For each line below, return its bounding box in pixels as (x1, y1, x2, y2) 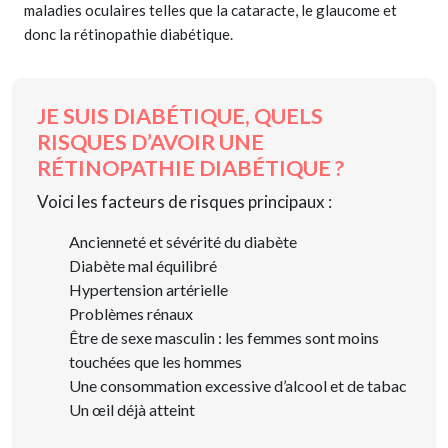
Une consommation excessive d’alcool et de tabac (69, 376, 407, 396)
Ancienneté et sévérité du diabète (69, 232, 297, 252)
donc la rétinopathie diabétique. (24, 25, 233, 44)
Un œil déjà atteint (69, 400, 195, 420)
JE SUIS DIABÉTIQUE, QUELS (37, 103, 323, 130)
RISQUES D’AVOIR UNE (37, 129, 264, 156)
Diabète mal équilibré (69, 256, 217, 276)
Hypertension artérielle (69, 280, 228, 300)
